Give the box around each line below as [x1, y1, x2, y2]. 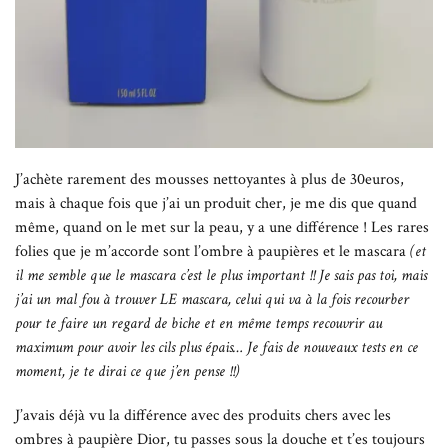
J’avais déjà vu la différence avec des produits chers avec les [15, 405, 391, 427]
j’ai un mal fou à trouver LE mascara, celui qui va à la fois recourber [15, 289, 409, 311]
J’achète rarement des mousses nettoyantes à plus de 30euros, [15, 169, 404, 191]
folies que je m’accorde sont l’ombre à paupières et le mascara [15, 241, 410, 263]
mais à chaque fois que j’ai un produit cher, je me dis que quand [15, 193, 417, 215]
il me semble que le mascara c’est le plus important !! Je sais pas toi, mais [15, 265, 427, 287]
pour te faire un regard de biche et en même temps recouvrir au [15, 313, 382, 335]
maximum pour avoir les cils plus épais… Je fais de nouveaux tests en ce [15, 337, 418, 359]
